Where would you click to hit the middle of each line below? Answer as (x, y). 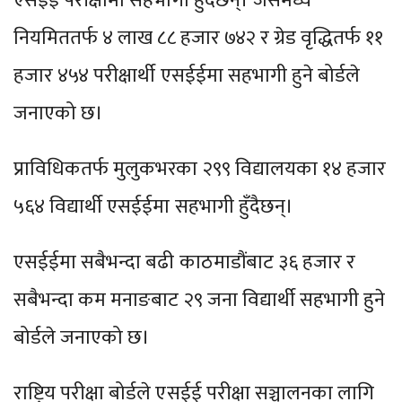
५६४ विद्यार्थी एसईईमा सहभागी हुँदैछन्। (156, 207)
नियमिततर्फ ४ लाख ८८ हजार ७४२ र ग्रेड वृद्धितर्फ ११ (199, 39)
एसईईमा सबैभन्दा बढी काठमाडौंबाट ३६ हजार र (185, 263)
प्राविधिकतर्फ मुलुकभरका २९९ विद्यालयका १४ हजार (200, 170)
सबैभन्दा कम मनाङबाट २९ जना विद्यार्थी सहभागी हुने (200, 301)
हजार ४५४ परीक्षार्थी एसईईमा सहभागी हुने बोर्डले (187, 76)
